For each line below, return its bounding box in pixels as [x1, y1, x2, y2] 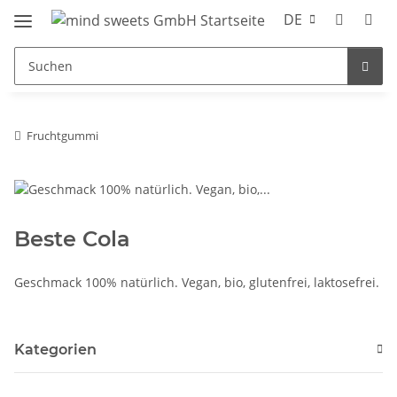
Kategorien [14, 340, 97, 358]
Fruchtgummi [27, 127, 98, 144]
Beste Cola [14, 225, 130, 252]
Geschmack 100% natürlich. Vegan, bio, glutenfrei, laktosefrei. [14, 273, 379, 291]
